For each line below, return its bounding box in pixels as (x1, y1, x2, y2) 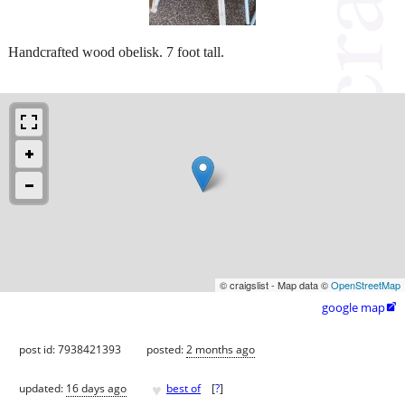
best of (166, 381, 201, 397)
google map (322, 298, 385, 316)
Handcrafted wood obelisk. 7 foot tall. (8, 43, 224, 60)
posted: (146, 341, 186, 357)
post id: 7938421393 (19, 341, 121, 357)
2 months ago (186, 341, 255, 357)
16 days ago (66, 381, 127, 397)
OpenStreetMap (331, 277, 400, 292)
